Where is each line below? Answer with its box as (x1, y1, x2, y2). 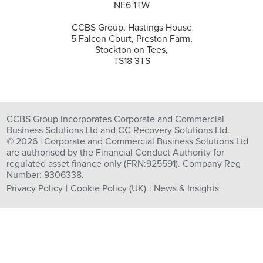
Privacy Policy (6, 181, 63, 195)
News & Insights (154, 181, 220, 195)
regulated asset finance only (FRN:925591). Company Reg (6, 157, 241, 171)
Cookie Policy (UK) (70, 181, 147, 195)
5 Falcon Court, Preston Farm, (70, 32, 193, 46)
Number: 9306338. (6, 168, 85, 182)
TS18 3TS (113, 54, 150, 68)
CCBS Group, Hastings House (71, 21, 192, 35)
